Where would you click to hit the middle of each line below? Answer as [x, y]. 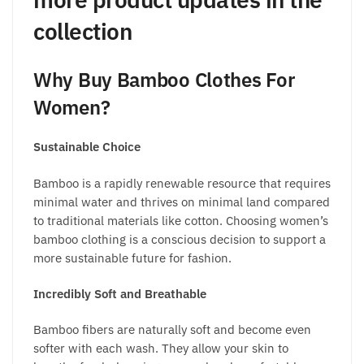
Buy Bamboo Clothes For [186, 80]
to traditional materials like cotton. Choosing [156, 220]
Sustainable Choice [89, 147]
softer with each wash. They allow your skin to [161, 349]
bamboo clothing [81, 239]
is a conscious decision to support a [227, 239]
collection [82, 31]
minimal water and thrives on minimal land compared [182, 201]
